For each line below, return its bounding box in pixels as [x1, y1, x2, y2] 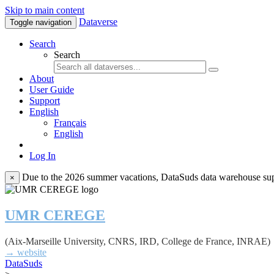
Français [54, 117, 86, 128]
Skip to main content [5, 5, 84, 15]
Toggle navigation [10, 18, 72, 27]
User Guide [29, 84, 74, 95]
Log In [29, 150, 56, 161]
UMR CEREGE [5, 207, 105, 223]
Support [29, 95, 60, 106]
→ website [5, 246, 46, 257]
